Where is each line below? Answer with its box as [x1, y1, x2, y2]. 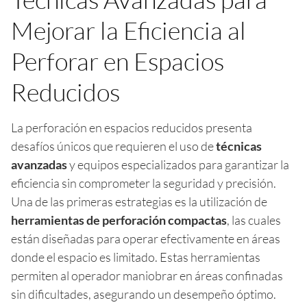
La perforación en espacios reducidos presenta [11, 119, 252, 135]
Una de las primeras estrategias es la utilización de [11, 193, 267, 209]
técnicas [216, 138, 262, 153]
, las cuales [227, 212, 281, 228]
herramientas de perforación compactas [11, 212, 227, 228]
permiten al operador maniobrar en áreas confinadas [11, 267, 283, 283]
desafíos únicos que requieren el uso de [11, 138, 216, 153]
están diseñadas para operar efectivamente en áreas [11, 230, 280, 246]
